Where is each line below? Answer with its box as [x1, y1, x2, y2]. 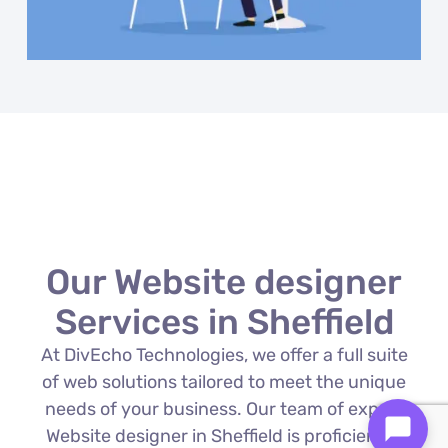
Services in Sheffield [54, 300, 394, 343]
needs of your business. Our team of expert [45, 397, 403, 420]
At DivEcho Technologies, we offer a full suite [40, 343, 408, 366]
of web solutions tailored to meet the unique [42, 370, 406, 393]
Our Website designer [46, 260, 402, 303]
